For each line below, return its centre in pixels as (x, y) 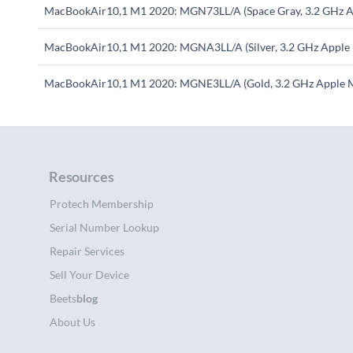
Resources (82, 176)
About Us (72, 321)
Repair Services (87, 251)
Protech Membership (102, 203)
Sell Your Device (89, 274)
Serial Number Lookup (104, 227)
